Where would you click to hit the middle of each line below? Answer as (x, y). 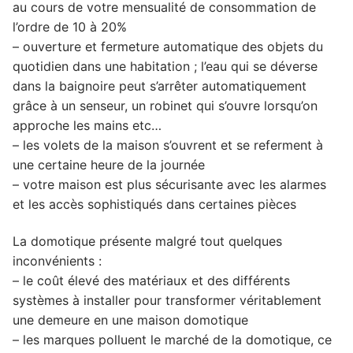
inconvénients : (57, 261)
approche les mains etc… (87, 125)
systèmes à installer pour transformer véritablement (167, 301)
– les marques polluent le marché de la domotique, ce (172, 340)
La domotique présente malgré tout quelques (147, 242)
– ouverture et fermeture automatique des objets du (168, 46)
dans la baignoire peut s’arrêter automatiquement (160, 85)
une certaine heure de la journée (109, 164)
